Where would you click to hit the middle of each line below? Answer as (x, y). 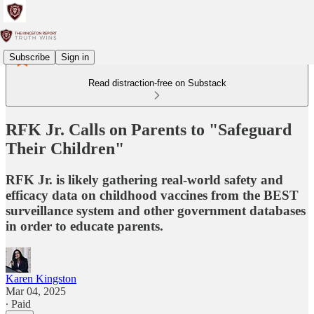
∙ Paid (18, 303)
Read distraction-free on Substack (157, 83)
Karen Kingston (41, 278)
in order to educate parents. (84, 226)
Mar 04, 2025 (36, 291)
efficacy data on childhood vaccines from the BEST (152, 195)
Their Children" (65, 148)
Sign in (75, 57)
